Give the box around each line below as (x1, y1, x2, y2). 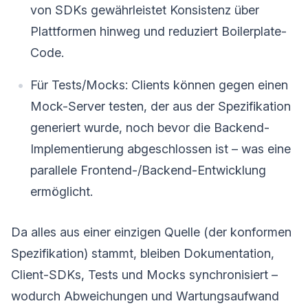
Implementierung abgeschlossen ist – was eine (30, 141, 291, 156)
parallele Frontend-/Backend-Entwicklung (30, 162, 266, 177)
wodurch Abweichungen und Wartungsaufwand (11, 288, 279, 303)
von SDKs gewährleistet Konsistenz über (30, 2, 259, 17)
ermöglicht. (30, 184, 93, 199)
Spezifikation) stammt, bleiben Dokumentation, (11, 245, 274, 261)
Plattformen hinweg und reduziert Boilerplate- (30, 23, 287, 38)
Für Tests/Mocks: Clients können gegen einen (30, 77, 288, 92)
